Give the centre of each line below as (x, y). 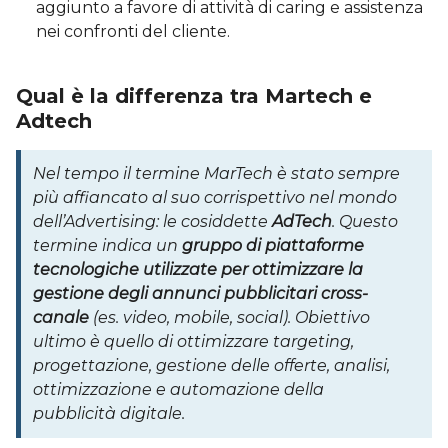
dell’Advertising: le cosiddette (152, 221)
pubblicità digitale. (109, 413)
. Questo (365, 221)
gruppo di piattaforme (273, 245)
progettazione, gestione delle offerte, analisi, (211, 365)
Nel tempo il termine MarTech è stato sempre (216, 173)
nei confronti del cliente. (133, 31)
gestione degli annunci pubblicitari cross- (200, 293)
